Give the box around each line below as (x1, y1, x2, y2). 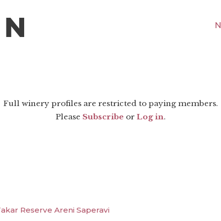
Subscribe (82, 112, 124, 122)
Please (55, 112, 82, 122)
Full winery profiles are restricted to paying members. (3, 99, 218, 109)
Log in (136, 112, 164, 122)
